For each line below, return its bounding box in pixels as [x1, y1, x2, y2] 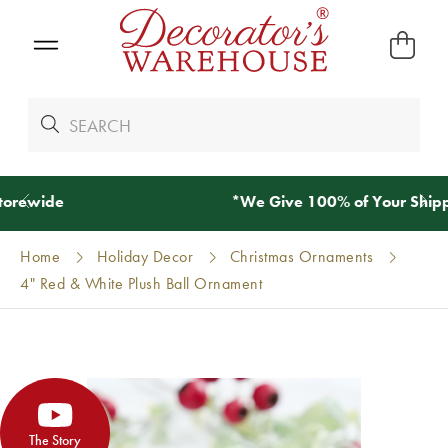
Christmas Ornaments [229, 246, 374, 267]
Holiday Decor [96, 246, 194, 267]
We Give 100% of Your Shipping [50, 191, 289, 212]
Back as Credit [289, 191, 394, 212]
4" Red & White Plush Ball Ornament [20, 273, 263, 294]
